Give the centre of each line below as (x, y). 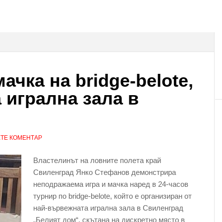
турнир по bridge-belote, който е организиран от (112, 196)
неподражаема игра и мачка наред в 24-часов (111, 184)
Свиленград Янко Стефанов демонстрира (105, 172)
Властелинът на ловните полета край (97, 160)
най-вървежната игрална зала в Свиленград (108, 208)
